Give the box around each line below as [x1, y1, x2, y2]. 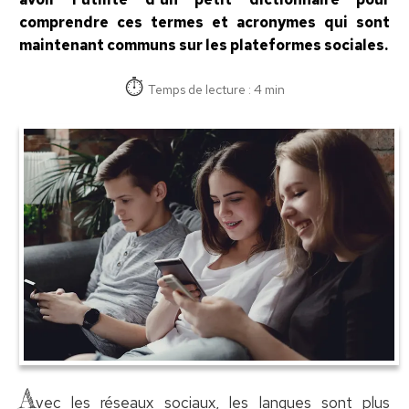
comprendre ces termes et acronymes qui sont [18, 12, 391, 32]
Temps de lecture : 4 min [147, 80, 285, 98]
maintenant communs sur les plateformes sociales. [18, 35, 388, 55]
